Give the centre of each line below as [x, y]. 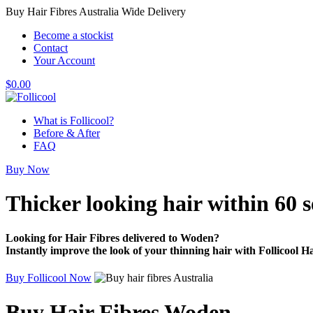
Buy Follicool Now [49, 278]
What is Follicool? [74, 121]
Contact [51, 48]
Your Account [64, 60]
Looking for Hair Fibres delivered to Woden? [112, 238]
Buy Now [28, 169]
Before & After [67, 133]
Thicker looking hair [107, 204]
